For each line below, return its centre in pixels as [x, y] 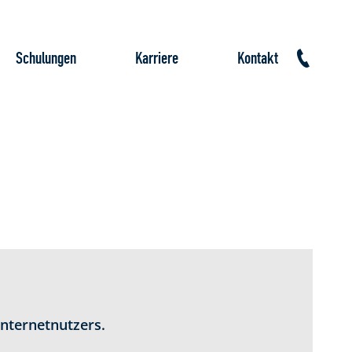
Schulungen [46, 59]
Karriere [157, 59]
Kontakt [258, 59]
